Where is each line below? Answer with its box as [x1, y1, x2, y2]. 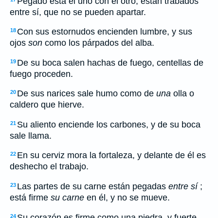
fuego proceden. [10, 69, 73, 79]
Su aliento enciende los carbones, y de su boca [17, 119, 200, 129]
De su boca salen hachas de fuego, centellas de [17, 57, 203, 68]
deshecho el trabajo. [10, 162, 89, 172]
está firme [10, 193, 51, 203]
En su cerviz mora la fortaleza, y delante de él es [17, 150, 206, 161]
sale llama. [10, 130, 52, 141]
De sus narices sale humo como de [17, 89, 156, 99]
